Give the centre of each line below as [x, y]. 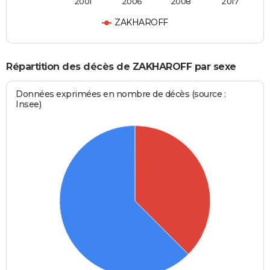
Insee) [29, 105]
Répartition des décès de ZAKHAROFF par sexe [121, 66]
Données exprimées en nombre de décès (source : [121, 94]
